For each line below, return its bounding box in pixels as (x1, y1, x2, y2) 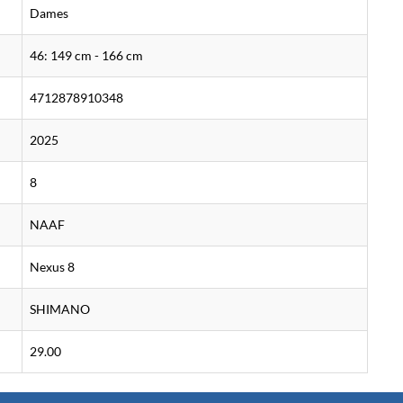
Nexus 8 (30, 259, 75, 274)
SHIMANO (30, 301, 90, 317)
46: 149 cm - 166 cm (30, 48, 143, 63)
